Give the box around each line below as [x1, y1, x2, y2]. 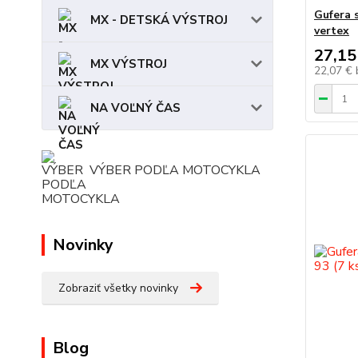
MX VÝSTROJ [90, 56, 167, 72]
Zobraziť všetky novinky [58, 280, 178, 296]
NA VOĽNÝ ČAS [90, 100, 181, 116]
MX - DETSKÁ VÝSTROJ [90, 12, 228, 28]
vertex [313, 23, 349, 38]
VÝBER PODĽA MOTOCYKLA [89, 161, 261, 179]
